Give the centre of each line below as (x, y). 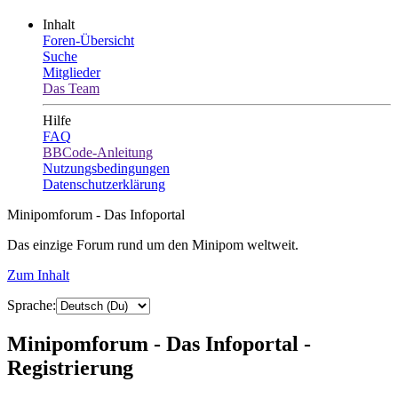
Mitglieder (72, 72)
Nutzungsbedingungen (106, 168)
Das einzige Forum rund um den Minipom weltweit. (153, 244)
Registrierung (70, 367)
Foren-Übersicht (88, 40)
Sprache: (32, 305)
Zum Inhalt (38, 275)
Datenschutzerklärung (104, 184)
